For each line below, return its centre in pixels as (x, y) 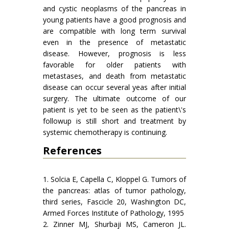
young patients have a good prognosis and (114, 20)
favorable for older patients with (114, 65)
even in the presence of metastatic (114, 42)
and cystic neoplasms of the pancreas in (114, 8)
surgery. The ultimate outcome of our (114, 98)
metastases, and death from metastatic (114, 76)
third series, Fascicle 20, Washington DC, (114, 202)
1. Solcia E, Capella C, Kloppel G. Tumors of (114, 179)
